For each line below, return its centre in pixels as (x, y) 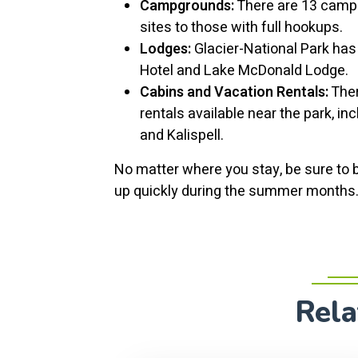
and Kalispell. (182, 135)
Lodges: (165, 49)
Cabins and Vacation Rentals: (234, 92)
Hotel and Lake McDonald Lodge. (244, 71)
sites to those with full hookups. (241, 28)
